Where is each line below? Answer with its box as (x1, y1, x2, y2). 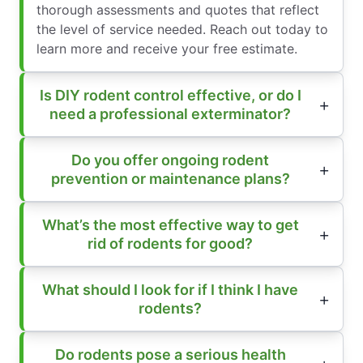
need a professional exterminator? (49, 105, 291, 123)
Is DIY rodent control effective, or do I (39, 87, 301, 105)
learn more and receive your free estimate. (36, 41, 297, 58)
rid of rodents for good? (88, 235, 253, 253)
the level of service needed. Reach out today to (36, 21, 328, 38)
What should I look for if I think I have (42, 281, 298, 299)
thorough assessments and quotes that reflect (36, 2, 319, 19)
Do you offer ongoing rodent (71, 152, 269, 169)
